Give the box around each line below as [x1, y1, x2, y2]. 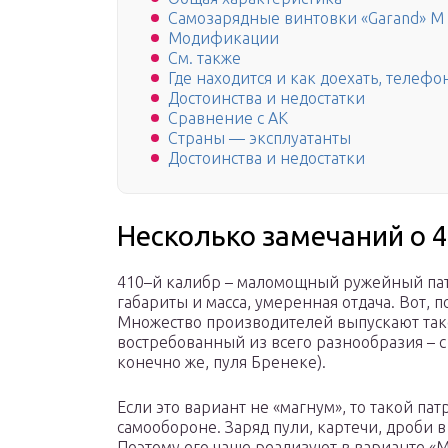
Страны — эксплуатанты [168, 129, 351, 148]
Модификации [168, 29, 279, 48]
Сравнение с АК [168, 109, 288, 128]
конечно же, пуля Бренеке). [117, 353, 326, 372]
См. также [168, 49, 241, 68]
